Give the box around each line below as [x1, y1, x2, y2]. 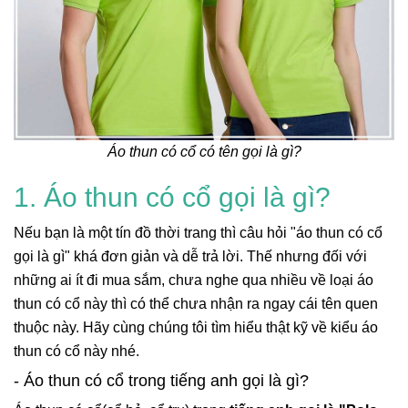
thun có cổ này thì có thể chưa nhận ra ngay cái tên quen [14, 296, 378, 312]
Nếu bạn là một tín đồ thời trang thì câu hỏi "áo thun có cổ [14, 225, 382, 241]
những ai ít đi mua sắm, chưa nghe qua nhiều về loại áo [14, 272, 373, 289]
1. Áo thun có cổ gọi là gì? [14, 182, 331, 213]
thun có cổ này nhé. [14, 343, 139, 360]
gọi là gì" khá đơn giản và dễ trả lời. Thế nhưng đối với [14, 249, 367, 265]
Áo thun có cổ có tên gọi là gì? [107, 144, 301, 160]
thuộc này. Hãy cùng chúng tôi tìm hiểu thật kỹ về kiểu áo [14, 320, 378, 336]
